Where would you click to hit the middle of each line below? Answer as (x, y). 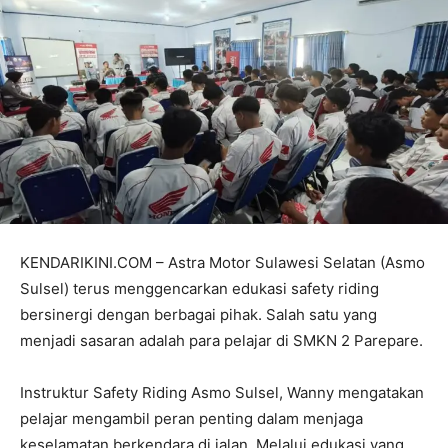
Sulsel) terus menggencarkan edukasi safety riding (199, 289)
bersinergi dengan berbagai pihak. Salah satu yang (198, 315)
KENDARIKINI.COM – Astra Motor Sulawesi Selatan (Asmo (222, 263)
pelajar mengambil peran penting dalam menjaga (191, 419)
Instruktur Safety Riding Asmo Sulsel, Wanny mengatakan (222, 393)
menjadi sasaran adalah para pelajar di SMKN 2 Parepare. (221, 341)
